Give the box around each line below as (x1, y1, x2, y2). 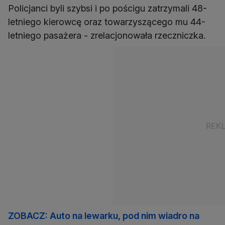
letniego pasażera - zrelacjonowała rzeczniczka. (8, 30, 205, 41)
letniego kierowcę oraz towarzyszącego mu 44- (8, 17, 205, 28)
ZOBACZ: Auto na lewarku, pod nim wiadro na (8, 210, 199, 221)
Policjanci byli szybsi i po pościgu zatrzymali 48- (8, 3, 207, 14)
